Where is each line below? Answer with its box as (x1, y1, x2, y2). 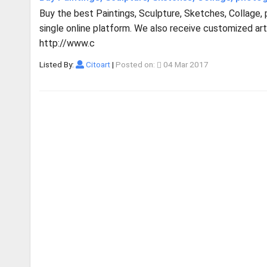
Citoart (83, 60, 110, 69)
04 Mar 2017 (161, 60, 209, 69)
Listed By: (39, 60, 76, 69)
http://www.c (39, 38, 95, 49)
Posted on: (115, 60, 157, 69)
